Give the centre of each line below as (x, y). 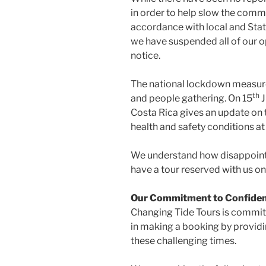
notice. (145, 56)
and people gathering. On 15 (191, 99)
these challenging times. (183, 241)
